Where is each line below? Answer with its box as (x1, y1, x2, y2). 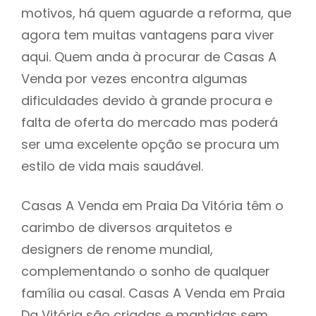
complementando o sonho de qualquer (21, 262, 270, 280)
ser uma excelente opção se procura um (21, 135, 279, 153)
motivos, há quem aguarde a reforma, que (21, 4, 291, 22)
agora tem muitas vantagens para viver (21, 25, 274, 44)
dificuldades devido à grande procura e (21, 91, 272, 109)
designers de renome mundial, (21, 240, 213, 258)
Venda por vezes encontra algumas (21, 69, 248, 87)
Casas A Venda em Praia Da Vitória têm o (21, 196, 284, 214)
